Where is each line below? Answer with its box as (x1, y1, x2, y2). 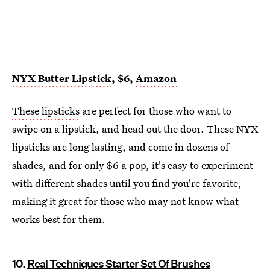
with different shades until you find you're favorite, (12, 176, 242, 190)
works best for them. (12, 212, 105, 227)
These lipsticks (12, 104, 80, 118)
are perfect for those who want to (80, 104, 231, 118)
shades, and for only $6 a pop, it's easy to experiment (12, 158, 253, 172)
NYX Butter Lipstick (12, 71, 111, 86)
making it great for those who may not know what (12, 194, 239, 209)
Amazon (136, 71, 177, 86)
